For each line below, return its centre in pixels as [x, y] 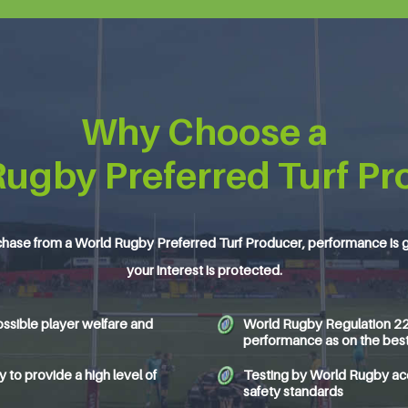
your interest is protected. [204, 270]
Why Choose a [204, 131]
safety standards [293, 391]
